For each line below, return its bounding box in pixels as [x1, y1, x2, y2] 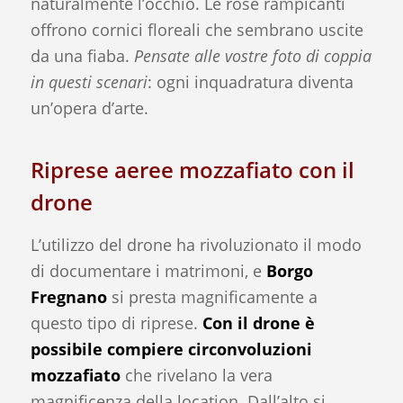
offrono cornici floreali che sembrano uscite [30, 18, 363, 40]
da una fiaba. [30, 44, 134, 67]
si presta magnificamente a [106, 285, 318, 308]
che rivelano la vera [120, 363, 273, 386]
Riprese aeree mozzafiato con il [30, 154, 354, 184]
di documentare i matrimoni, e [30, 259, 266, 282]
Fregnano [30, 285, 107, 308]
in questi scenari [30, 70, 148, 93]
